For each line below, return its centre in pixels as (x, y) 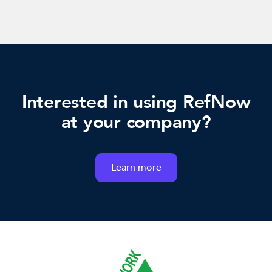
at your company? (136, 122)
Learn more (136, 167)
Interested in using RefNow (136, 102)
